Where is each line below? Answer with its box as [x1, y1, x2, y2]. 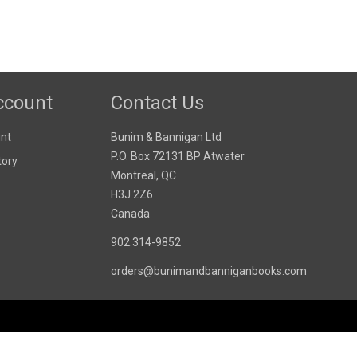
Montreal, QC [111, 168, 176, 182]
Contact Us [111, 91, 204, 114]
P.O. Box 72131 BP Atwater [111, 149, 245, 163]
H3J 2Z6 [111, 187, 153, 201]
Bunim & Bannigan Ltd [111, 130, 222, 143]
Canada [111, 206, 150, 220]
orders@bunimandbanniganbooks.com [111, 264, 307, 277]
